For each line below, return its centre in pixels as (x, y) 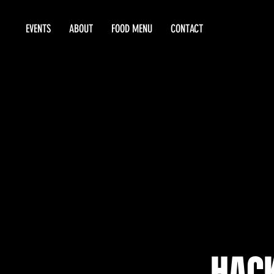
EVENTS (38, 29)
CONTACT (187, 29)
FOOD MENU (132, 29)
